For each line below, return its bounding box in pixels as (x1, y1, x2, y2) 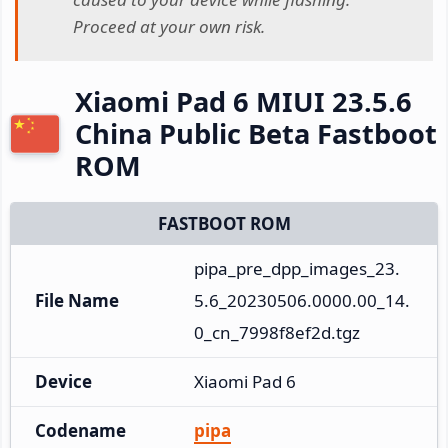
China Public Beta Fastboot (75, 114, 437, 152)
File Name (35, 288, 119, 312)
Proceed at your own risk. (73, 15, 265, 39)
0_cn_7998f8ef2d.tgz (194, 320, 360, 344)
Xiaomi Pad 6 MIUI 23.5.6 (75, 82, 412, 120)
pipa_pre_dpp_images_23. (194, 256, 400, 280)
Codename (35, 418, 126, 442)
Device (35, 369, 92, 393)
